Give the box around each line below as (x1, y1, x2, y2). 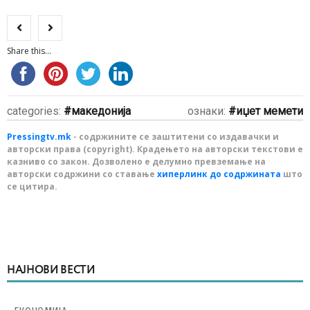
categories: (7, 104, 64, 118)
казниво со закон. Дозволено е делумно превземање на (7, 156, 266, 167)
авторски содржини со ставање (7, 168, 157, 180)
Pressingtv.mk (7, 131, 71, 143)
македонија (71, 104, 131, 118)
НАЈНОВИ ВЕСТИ (7, 265, 95, 276)
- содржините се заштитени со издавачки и (71, 131, 279, 143)
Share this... (7, 45, 51, 57)
